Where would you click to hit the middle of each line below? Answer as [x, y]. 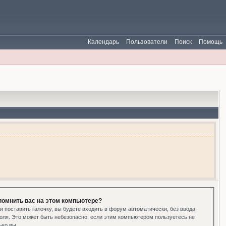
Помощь [211, 42]
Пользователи [147, 42]
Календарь [103, 42]
